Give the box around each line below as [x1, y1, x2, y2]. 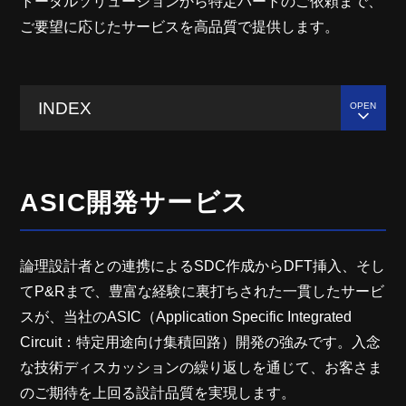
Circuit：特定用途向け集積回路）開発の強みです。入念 [20, 334, 382, 350]
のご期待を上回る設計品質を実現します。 [20, 385, 296, 401]
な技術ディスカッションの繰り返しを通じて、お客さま [20, 360, 383, 375]
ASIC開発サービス [20, 188, 249, 217]
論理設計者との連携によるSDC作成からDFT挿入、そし [20, 258, 386, 274]
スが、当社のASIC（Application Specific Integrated [20, 309, 353, 324]
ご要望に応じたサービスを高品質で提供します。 [20, 19, 340, 34]
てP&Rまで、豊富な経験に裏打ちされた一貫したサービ [20, 284, 385, 299]
